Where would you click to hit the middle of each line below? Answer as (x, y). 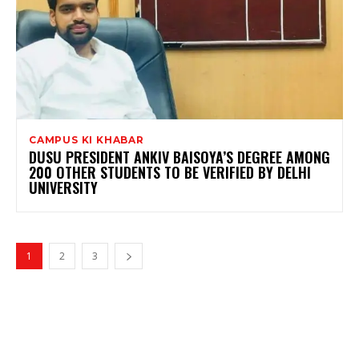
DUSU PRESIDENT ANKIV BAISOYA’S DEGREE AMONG (179, 157)
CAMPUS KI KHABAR (87, 140)
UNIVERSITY (63, 188)
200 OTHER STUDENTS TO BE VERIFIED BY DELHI (170, 173)
